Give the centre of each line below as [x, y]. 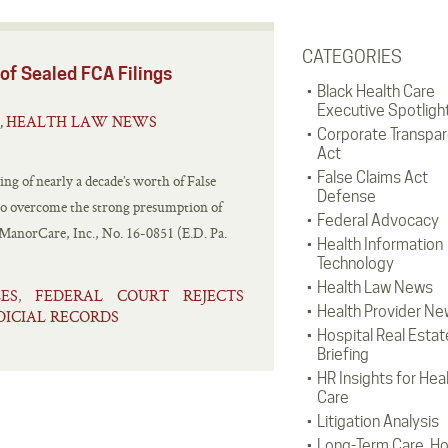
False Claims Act [372, 177]
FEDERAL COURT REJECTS [139, 295]
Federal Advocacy [377, 220]
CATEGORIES [351, 56]
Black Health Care [375, 91]
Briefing [342, 354]
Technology [355, 263]
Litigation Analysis [377, 421]
